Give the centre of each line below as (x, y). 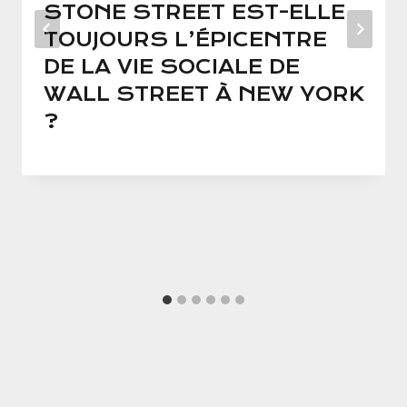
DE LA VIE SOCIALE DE (172, 67)
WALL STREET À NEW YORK (203, 94)
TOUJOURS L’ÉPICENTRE (185, 40)
